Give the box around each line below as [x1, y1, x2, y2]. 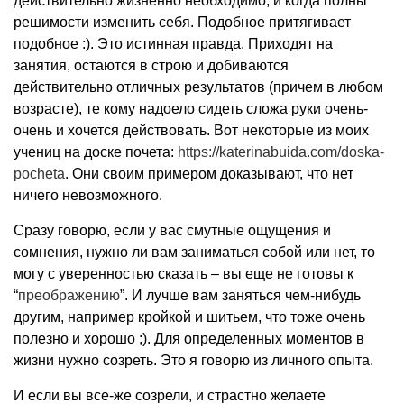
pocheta [14, 166, 65, 181]
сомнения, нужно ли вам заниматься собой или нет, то [14, 244, 375, 260]
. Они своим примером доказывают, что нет [65, 166, 353, 181]
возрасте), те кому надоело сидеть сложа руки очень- [14, 101, 368, 116]
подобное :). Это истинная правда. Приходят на [14, 36, 333, 51]
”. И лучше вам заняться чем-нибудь [120, 288, 361, 303]
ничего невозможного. [14, 188, 162, 203]
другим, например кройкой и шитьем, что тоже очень [14, 309, 365, 325]
